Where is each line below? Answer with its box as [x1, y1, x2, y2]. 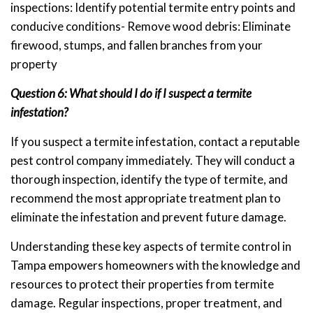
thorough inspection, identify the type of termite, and [10, 171, 288, 187]
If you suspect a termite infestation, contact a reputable [10, 133, 300, 149]
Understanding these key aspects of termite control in [10, 238, 291, 254]
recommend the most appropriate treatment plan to [10, 190, 281, 205]
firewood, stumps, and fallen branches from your [10, 37, 263, 52]
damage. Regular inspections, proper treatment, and [10, 295, 282, 310]
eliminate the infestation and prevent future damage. [10, 209, 286, 224]
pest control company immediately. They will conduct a [10, 152, 295, 168]
